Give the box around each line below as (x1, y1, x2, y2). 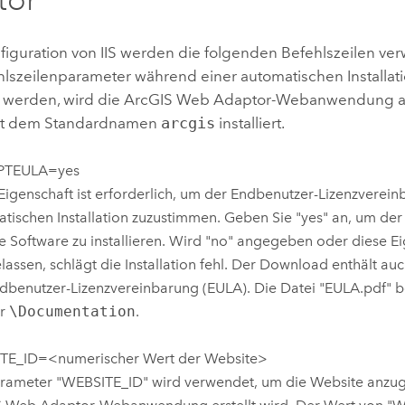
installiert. (215, 114, 286, 133)
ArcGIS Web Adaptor (124, 90, 272, 109)
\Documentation (8, 302, 136, 320)
